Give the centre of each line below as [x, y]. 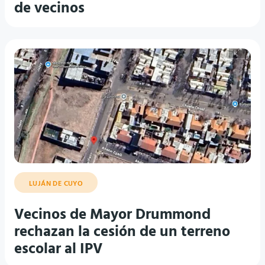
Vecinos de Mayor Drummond [112, 215]
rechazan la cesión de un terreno [122, 232]
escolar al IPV [58, 250]
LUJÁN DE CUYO [56, 184]
